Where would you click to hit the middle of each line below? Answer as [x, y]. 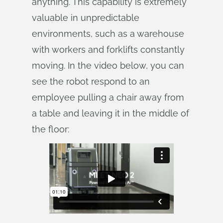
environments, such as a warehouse [108, 34]
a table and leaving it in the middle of [111, 113]
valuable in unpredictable [86, 18]
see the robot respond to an [91, 81]
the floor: [51, 129]
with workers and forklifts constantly [108, 50]
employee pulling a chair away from [108, 97]
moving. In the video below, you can [108, 65]
